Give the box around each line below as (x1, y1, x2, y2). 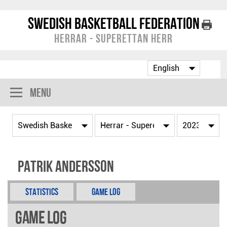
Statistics (25, 186, 58, 197)
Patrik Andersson (18, 157, 114, 175)
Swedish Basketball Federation (27, 14, 200, 32)
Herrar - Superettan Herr (54, 31, 173, 45)
